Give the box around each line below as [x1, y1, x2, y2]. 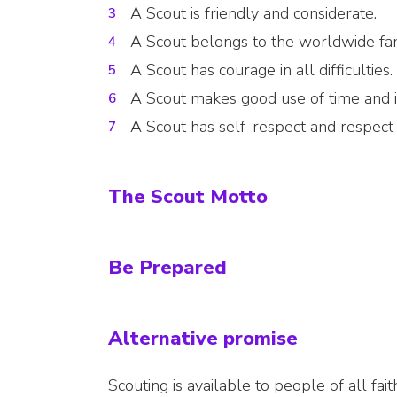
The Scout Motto [108, 183, 268, 211]
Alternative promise [108, 325, 298, 353]
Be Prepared [108, 254, 227, 282]
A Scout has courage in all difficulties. [130, 59, 393, 82]
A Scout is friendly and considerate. [130, 3, 377, 25]
